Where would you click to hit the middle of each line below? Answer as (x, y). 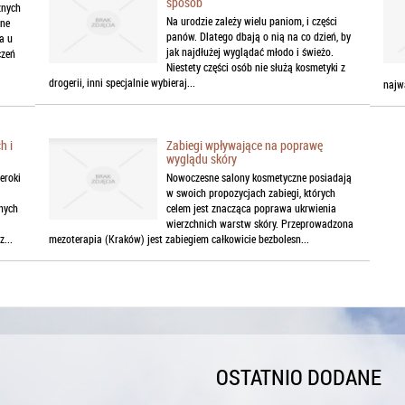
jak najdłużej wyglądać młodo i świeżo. (250, 52)
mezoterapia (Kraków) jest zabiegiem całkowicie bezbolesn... (179, 239)
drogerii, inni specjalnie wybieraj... (122, 83)
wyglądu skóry (202, 159)
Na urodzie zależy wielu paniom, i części (252, 21)
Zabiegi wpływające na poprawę (245, 146)
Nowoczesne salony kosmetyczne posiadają (259, 178)
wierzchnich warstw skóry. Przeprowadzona (260, 224)
